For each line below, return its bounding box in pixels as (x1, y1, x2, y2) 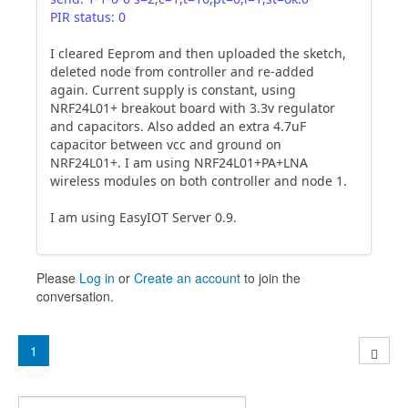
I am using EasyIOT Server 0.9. (50, 209, 237, 226)
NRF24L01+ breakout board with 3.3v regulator (50, 99, 335, 117)
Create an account (134, 269, 240, 287)
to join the (240, 269, 301, 287)
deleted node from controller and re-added (50, 63, 314, 80)
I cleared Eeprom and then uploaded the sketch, (50, 45, 346, 62)
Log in (79, 269, 115, 287)
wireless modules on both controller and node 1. (50, 172, 347, 189)
